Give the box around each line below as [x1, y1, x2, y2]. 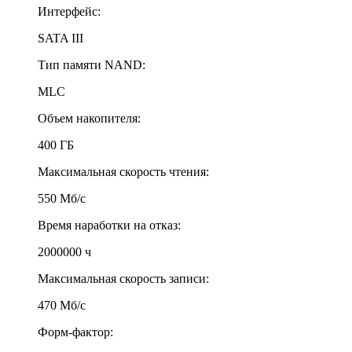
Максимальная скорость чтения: [38, 164, 209, 178]
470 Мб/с [38, 298, 86, 312]
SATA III [38, 31, 83, 45]
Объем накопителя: [38, 111, 141, 125]
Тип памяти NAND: [38, 57, 145, 71]
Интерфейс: [38, 4, 101, 18]
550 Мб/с [38, 191, 86, 205]
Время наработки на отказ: [38, 218, 181, 232]
